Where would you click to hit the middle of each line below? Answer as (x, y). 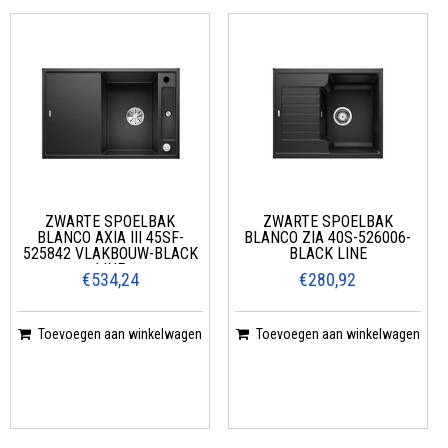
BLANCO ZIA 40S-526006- (328, 237)
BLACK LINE (327, 253)
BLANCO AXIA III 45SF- (110, 237)
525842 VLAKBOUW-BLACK (110, 253)
